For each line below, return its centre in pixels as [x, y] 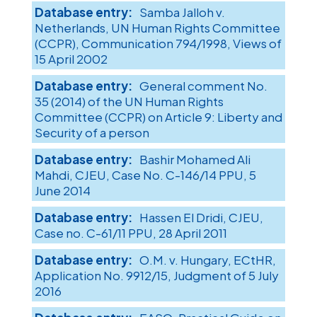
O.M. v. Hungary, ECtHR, [207, 260]
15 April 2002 [71, 59]
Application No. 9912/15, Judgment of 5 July [156, 276]
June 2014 [62, 191]
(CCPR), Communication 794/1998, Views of [158, 44]
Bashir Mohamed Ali [195, 160]
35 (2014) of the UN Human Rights [129, 102]
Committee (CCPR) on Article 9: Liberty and [158, 117]
